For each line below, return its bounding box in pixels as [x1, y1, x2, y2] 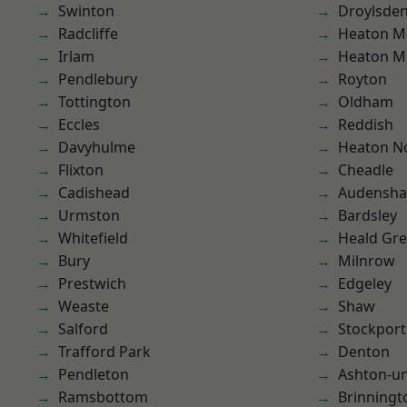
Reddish [338, 114, 393, 134]
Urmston [58, 205, 120, 225]
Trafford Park [58, 342, 151, 362]
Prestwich [58, 273, 126, 293]
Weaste [58, 296, 109, 316]
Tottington [58, 92, 131, 112]
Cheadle [338, 160, 393, 180]
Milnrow [338, 251, 395, 271]
